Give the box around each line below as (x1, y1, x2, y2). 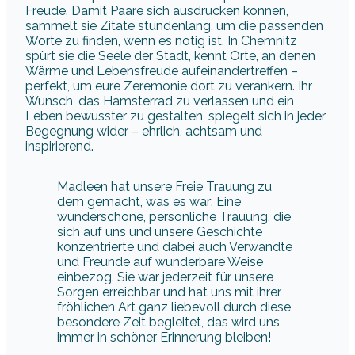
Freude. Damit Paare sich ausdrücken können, (25, 2, 288, 18)
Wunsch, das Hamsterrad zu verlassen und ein (25, 93, 294, 109)
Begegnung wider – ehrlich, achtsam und (25, 123, 262, 139)
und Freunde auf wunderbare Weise (57, 254, 263, 269)
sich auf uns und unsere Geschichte (57, 223, 262, 239)
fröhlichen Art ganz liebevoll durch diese (57, 299, 291, 315)
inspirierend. (25, 138, 94, 154)
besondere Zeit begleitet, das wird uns (57, 314, 280, 330)
